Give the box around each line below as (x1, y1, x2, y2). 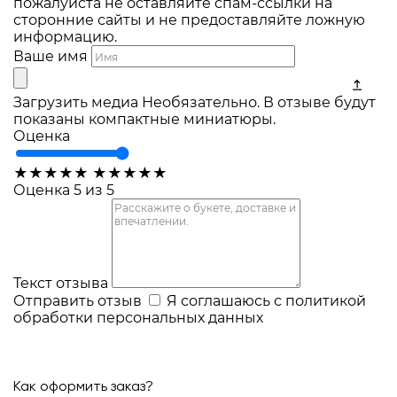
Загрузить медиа (13, 93, 138, 111)
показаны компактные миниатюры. (13, 110, 276, 128)
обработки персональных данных (13, 308, 263, 326)
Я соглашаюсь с (167, 292, 285, 309)
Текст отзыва (13, 274, 108, 292)
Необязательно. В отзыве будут (142, 93, 376, 111)
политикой (285, 292, 366, 309)
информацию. (13, 28, 117, 45)
